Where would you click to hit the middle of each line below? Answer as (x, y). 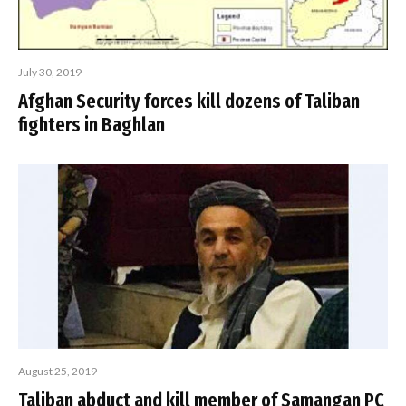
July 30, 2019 (50, 72)
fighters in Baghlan (92, 125)
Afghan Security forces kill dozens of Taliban (189, 101)
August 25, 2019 (58, 371)
